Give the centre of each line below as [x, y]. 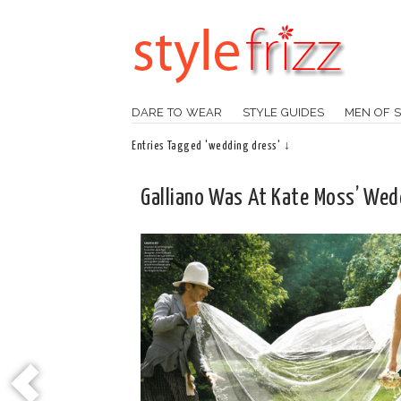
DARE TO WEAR [177, 112]
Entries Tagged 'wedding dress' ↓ [211, 146]
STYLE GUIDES [283, 112]
